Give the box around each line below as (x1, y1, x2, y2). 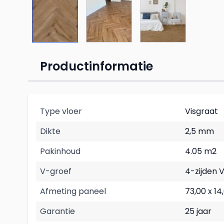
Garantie (40, 205, 75, 217)
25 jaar (185, 205, 211, 217)
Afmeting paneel (40, 185, 106, 197)
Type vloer (40, 105, 82, 117)
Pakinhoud (40, 145, 80, 157)
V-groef (40, 165, 71, 177)
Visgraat (185, 105, 218, 117)
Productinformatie (40, 58, 153, 74)
